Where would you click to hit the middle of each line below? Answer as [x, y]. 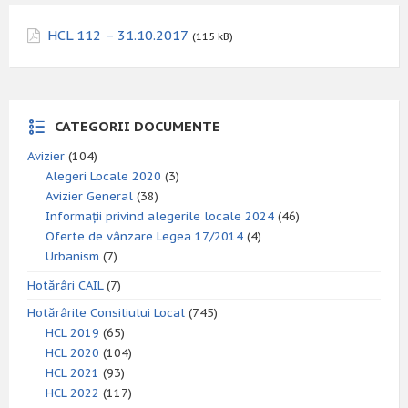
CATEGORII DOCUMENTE [138, 126]
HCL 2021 [72, 373]
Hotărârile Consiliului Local [106, 313]
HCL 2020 [72, 353]
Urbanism [72, 256]
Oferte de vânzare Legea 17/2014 [144, 236]
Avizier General [89, 196]
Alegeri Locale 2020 [103, 176]
